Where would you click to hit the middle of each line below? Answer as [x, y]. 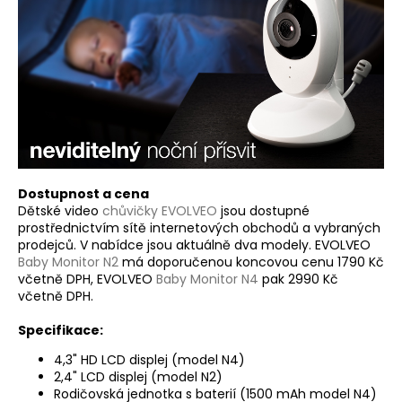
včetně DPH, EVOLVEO [87, 280]
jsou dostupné [263, 211]
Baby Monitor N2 [68, 262]
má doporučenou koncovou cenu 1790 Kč [251, 262]
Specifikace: [61, 331]
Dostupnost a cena [83, 194]
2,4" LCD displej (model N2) [138, 377]
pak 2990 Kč [298, 280]
